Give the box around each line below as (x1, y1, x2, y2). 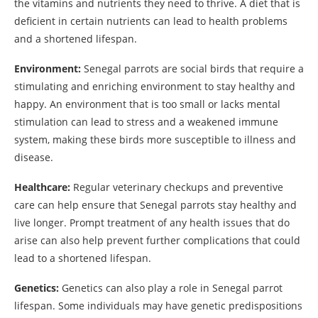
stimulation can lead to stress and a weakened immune (14, 114, 278, 128)
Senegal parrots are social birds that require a (81, 61, 304, 75)
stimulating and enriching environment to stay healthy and (14, 79, 295, 93)
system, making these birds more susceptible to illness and (14, 132, 296, 146)
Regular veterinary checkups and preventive (70, 180, 283, 194)
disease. (14, 150, 53, 164)
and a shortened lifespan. (14, 31, 137, 45)
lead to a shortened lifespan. (14, 251, 151, 265)
